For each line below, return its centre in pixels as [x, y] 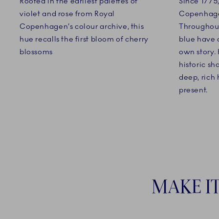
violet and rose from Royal [67, 13]
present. [193, 90]
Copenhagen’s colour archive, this [82, 26]
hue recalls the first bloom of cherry [84, 39]
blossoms [36, 52]
